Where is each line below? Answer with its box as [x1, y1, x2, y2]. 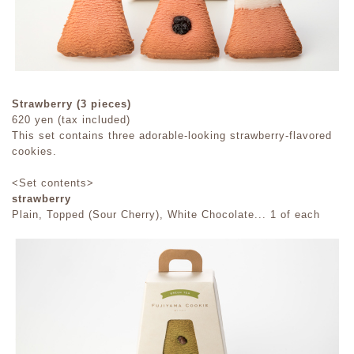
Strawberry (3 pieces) [12, 98, 131, 111]
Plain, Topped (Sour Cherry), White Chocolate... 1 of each [12, 209, 320, 221]
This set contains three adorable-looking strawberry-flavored [12, 130, 332, 142]
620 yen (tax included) [12, 114, 130, 126]
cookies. [12, 145, 57, 158]
